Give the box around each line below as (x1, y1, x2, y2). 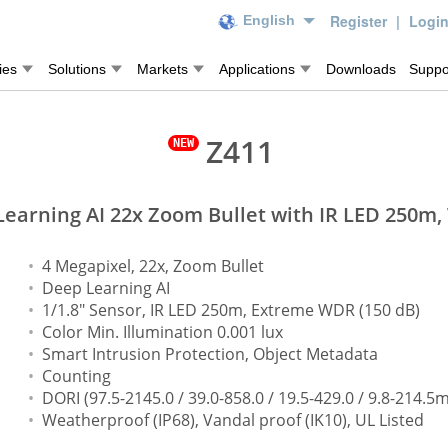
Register (330, 11, 391, 31)
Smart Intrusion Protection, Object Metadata (41, 343, 378, 365)
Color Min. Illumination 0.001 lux (41, 321, 283, 343)
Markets (137, 61, 188, 77)
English (243, 12, 295, 28)
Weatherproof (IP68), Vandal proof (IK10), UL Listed (41, 409, 424, 431)
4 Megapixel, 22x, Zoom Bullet (41, 255, 264, 277)
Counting (41, 365, 111, 387)
